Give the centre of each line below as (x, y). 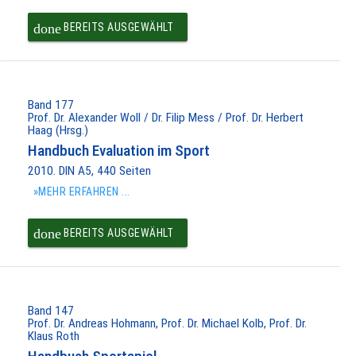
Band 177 (50, 105)
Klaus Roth (53, 336)
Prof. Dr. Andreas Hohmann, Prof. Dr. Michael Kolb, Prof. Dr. (167, 323)
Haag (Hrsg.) (58, 131)
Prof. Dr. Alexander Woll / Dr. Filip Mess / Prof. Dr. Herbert (165, 118)
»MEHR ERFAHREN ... (81, 192)
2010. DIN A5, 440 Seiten (89, 171)
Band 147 (50, 310)
